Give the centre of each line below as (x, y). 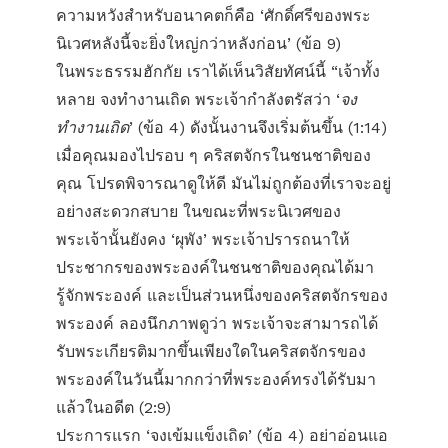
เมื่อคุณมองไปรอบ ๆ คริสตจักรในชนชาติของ (213, 155)
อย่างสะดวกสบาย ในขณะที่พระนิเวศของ (198, 211)
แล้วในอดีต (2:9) (113, 407)
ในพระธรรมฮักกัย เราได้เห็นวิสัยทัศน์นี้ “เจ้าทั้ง (218, 71)
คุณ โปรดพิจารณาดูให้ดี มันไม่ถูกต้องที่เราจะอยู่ (223, 183)
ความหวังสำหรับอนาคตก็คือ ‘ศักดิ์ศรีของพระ (213, 15)
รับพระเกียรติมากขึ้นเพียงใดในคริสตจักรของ (211, 351)
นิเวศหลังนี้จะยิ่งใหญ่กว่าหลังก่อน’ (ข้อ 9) (198, 43)
